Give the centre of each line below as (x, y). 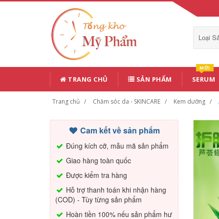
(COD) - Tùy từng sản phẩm (99, 199)
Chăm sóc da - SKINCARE (127, 101)
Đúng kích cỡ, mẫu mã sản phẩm (116, 145)
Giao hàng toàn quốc (98, 160)
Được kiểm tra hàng (96, 175)
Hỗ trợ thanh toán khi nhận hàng (115, 189)
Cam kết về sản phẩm (119, 130)
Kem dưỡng (189, 101)
